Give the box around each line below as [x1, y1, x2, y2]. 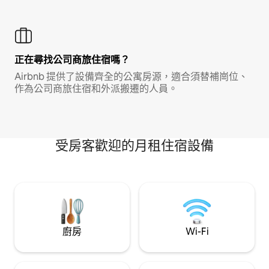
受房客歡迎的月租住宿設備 [55, 136, 214, 154]
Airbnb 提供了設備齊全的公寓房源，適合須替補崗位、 [14, 70, 248, 83]
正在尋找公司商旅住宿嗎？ [14, 53, 130, 66]
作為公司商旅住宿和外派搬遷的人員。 [14, 82, 178, 95]
